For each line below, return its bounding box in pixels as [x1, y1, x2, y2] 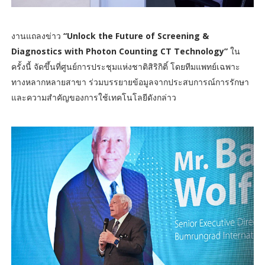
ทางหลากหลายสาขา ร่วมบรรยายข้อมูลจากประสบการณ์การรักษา [11, 76, 249, 88]
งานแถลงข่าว [11, 30, 63, 41]
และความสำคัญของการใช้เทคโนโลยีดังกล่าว [11, 91, 176, 103]
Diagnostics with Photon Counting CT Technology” [11, 45, 228, 57]
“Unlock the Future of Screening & [63, 30, 209, 41]
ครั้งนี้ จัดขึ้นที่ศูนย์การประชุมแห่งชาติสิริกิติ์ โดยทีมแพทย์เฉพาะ [11, 60, 240, 72]
